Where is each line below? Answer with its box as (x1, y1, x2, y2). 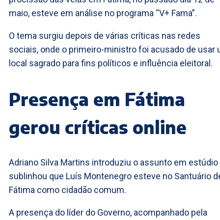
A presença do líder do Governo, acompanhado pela (9, 207, 207, 218)
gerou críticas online (9, 115, 187, 138)
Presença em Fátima (9, 87, 185, 110)
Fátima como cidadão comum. (9, 184, 126, 195)
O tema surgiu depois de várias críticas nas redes (9, 30, 200, 41)
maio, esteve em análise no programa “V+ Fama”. (9, 7, 197, 18)
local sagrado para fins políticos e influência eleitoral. (9, 57, 213, 68)
